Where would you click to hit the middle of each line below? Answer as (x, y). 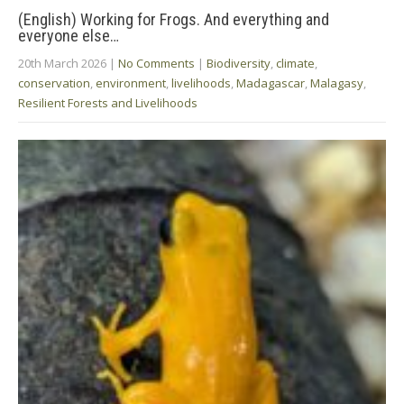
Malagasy (337, 83)
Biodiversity (239, 63)
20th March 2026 (62, 63)
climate (295, 63)
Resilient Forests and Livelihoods (108, 102)
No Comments (156, 63)
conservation (54, 83)
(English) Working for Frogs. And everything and (174, 19)
